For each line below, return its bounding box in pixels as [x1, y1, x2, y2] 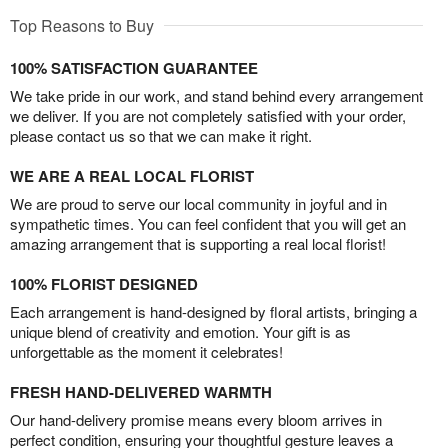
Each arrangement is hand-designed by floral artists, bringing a [10, 301, 417, 323]
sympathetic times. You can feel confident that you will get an [10, 213, 406, 235]
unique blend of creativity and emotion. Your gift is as [10, 321, 351, 343]
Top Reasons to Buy [10, 14, 154, 38]
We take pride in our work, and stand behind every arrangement [10, 85, 423, 107]
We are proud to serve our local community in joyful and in [10, 193, 387, 215]
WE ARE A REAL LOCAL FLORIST [10, 165, 254, 188]
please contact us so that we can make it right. [10, 125, 312, 147]
